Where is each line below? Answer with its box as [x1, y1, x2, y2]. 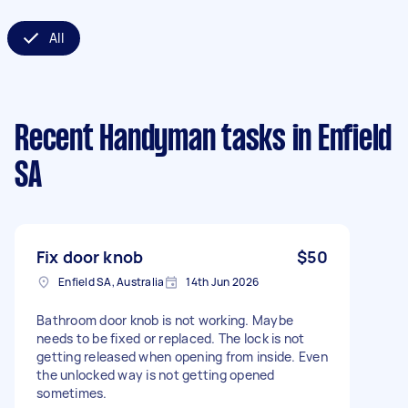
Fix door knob [36, 245, 143, 268]
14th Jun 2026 [186, 273, 260, 290]
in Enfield [285, 123, 392, 157]
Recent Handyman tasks [15, 123, 286, 157]
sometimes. [36, 383, 107, 402]
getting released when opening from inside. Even [36, 347, 328, 365]
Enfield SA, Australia [58, 273, 165, 290]
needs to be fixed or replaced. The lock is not [36, 329, 305, 347]
